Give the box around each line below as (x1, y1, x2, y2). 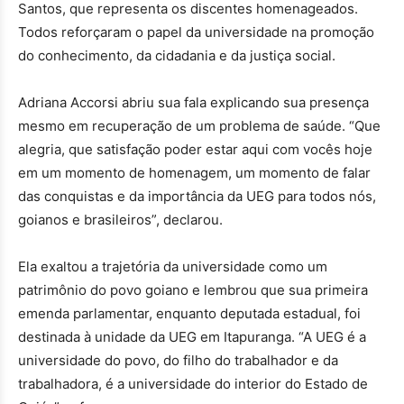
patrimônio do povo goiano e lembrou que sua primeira (18, 280, 368, 298)
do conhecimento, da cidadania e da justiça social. (18, 46, 335, 64)
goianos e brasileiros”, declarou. (18, 210, 223, 228)
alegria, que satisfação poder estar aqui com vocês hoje (18, 140, 372, 158)
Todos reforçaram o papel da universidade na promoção (18, 23, 374, 41)
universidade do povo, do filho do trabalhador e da (18, 351, 338, 369)
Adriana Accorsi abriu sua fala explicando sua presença (18, 93, 369, 111)
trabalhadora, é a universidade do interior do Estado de (18, 374, 368, 392)
